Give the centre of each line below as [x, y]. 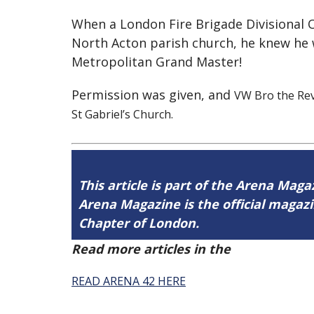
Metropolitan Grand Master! [157, 62]
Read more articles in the [153, 249]
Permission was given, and [153, 95]
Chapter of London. [139, 223]
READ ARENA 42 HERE [129, 281]
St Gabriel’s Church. [122, 114]
